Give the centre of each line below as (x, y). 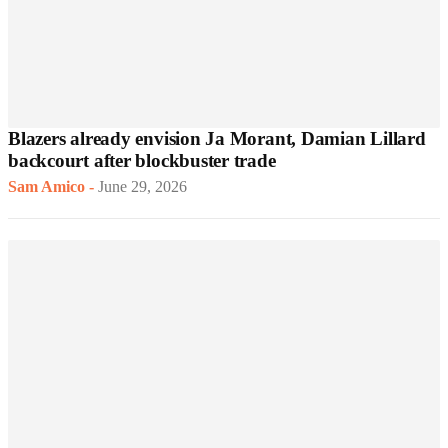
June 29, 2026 (142, 187)
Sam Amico (46, 187)
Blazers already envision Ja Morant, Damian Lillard (217, 139)
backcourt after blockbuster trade (142, 161)
